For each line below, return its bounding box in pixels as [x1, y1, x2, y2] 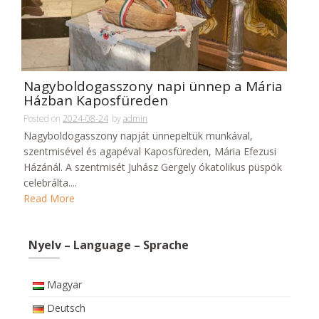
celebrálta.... [23, 175, 77, 189]
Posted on [23, 112, 63, 125]
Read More [23, 192, 75, 206]
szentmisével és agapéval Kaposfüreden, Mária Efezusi [23, 144, 276, 158]
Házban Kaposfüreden [23, 90, 168, 110]
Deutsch [47, 301, 86, 315]
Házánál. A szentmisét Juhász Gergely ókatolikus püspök [23, 159, 282, 174]
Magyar [47, 278, 83, 292]
